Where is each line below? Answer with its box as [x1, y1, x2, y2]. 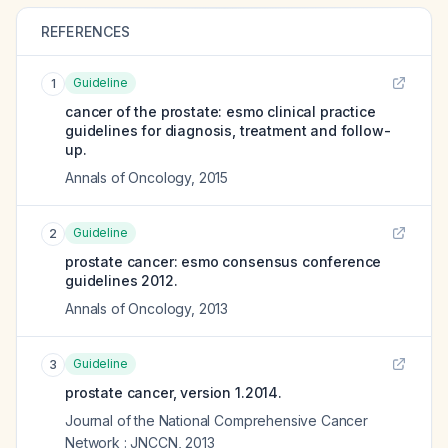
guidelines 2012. [65, 272, 178, 289]
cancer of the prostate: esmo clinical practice [65, 103, 376, 120]
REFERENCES [41, 23, 131, 40]
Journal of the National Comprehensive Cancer [65, 412, 368, 429]
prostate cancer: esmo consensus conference [65, 253, 382, 270]
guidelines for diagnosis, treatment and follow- [65, 122, 391, 139]
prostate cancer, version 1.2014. [65, 384, 282, 401]
